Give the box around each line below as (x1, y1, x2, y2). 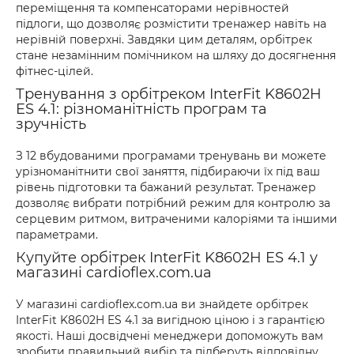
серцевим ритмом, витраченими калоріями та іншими (16, 212, 337, 226)
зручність (16, 115, 86, 133)
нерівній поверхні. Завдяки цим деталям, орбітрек (16, 32, 312, 47)
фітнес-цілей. (16, 64, 93, 78)
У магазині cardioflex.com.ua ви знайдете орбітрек (16, 297, 308, 311)
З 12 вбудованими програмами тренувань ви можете (16, 149, 326, 163)
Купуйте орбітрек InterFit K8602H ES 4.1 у (16, 249, 318, 266)
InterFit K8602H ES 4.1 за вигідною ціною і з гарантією (16, 313, 325, 327)
